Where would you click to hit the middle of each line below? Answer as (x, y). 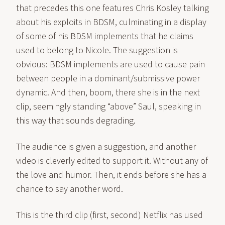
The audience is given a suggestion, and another (106, 147)
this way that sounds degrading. (76, 121)
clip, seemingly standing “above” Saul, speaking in (108, 107)
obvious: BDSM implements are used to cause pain (110, 65)
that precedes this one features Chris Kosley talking (113, 8)
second (124, 215)
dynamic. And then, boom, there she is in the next (108, 93)
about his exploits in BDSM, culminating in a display (111, 22)
